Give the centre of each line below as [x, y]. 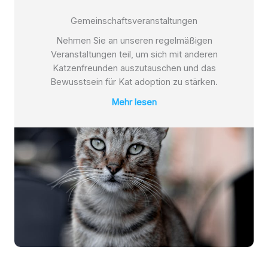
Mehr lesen [134, 102]
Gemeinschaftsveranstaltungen [134, 21]
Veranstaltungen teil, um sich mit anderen [134, 54]
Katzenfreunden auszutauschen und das [134, 68]
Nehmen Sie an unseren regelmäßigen [134, 41]
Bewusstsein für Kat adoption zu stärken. [134, 82]
